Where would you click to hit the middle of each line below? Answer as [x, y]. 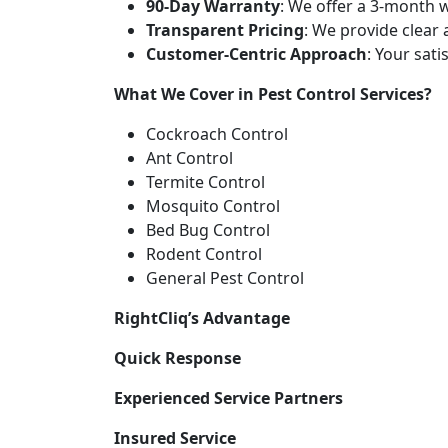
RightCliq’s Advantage [202, 317]
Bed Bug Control [208, 229]
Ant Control [189, 157]
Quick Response [177, 357]
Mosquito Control [213, 205]
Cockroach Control [217, 133]
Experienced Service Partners [228, 397]
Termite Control [205, 181]
